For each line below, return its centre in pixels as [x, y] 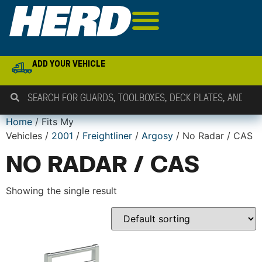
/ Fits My [53, 122]
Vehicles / [29, 136]
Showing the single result [61, 191]
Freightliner [107, 136]
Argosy [157, 136]
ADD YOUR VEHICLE [69, 63]
